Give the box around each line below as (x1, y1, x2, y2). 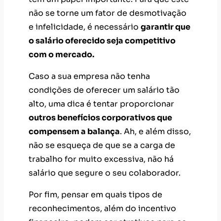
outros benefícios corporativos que (29, 112, 172, 123)
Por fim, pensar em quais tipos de (29, 189, 162, 200)
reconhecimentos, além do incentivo (29, 203, 176, 214)
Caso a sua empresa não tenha (29, 71, 150, 81)
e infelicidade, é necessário (29, 21, 141, 32)
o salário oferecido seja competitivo (29, 35, 176, 46)
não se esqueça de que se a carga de (29, 140, 175, 150)
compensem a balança (29, 126, 120, 137)
